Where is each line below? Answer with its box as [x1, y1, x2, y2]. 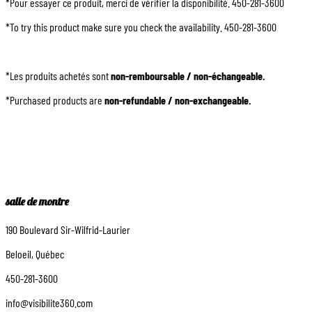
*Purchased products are [6, 93, 102, 107]
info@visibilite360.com [6, 296, 93, 310]
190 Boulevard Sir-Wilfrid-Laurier [6, 223, 130, 237]
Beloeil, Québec [6, 247, 64, 261]
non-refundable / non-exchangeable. [102, 93, 251, 107]
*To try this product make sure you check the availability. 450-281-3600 [6, 19, 276, 33]
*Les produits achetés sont [6, 68, 111, 82]
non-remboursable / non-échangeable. [111, 68, 265, 82]
